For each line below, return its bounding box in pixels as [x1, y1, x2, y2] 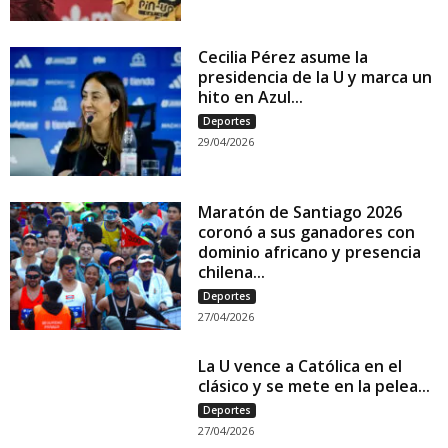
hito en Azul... [198, 86, 304, 109]
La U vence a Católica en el [198, 354, 403, 377]
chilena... [198, 260, 266, 283]
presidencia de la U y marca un [198, 66, 433, 89]
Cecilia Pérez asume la [198, 46, 369, 69]
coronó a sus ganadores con [198, 220, 416, 243]
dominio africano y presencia [198, 240, 422, 263]
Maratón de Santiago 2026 [198, 200, 403, 223]
